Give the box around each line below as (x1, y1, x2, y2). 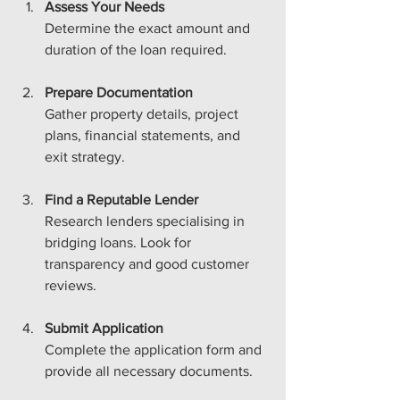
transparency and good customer (45, 255, 253, 271)
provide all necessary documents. (45, 362, 253, 379)
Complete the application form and (45, 341, 265, 357)
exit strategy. (45, 148, 125, 164)
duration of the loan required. (45, 41, 227, 57)
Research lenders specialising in (45, 212, 248, 229)
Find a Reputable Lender (45, 191, 198, 207)
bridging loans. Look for (45, 234, 195, 250)
